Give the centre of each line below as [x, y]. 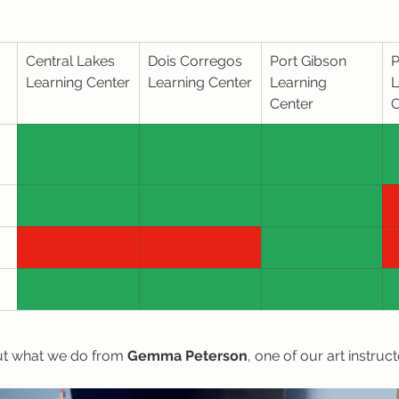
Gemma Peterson [187, 356]
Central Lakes [72, 61]
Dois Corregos [197, 61]
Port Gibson [310, 61]
